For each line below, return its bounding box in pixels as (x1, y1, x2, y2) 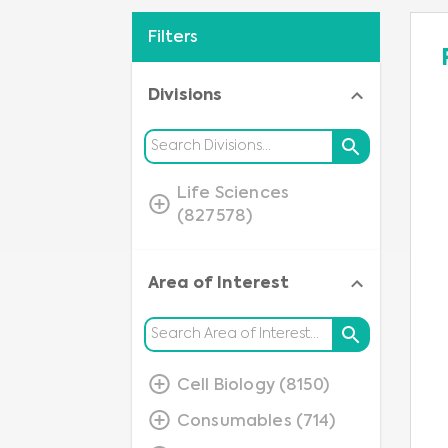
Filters (148, 30, 198, 46)
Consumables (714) (177, 413, 336, 430)
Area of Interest (148, 276, 290, 292)
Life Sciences (177, 186, 289, 202)
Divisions (148, 88, 223, 104)
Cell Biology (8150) (177, 377, 329, 394)
